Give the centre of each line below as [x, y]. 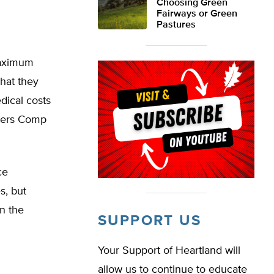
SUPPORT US [150, 221]
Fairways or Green [197, 14]
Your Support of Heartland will [169, 251]
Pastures [176, 25]
